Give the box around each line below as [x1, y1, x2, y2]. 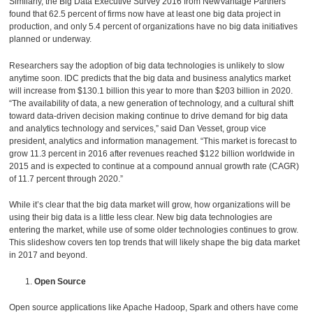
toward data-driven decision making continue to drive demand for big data [9, 110, 289, 121]
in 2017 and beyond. [9, 250, 88, 261]
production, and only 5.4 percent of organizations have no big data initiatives [9, 22, 298, 32]
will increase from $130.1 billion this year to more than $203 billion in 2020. [9, 85, 293, 96]
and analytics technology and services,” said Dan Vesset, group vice [9, 123, 267, 133]
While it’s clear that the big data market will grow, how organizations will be [9, 200, 291, 210]
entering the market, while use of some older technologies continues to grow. [9, 225, 299, 235]
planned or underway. [9, 34, 92, 45]
